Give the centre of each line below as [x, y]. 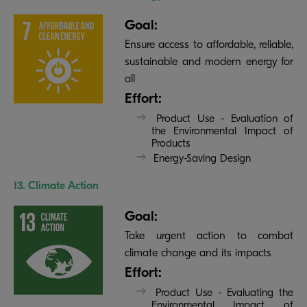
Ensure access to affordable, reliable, [209, 45]
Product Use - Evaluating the [224, 293]
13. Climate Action [56, 186]
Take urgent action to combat [209, 236]
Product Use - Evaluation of [225, 119]
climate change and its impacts [198, 253]
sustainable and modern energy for [209, 62]
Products [170, 144]
